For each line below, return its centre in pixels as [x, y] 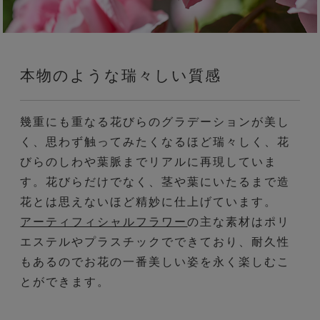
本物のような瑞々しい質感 [121, 76]
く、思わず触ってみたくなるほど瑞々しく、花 [155, 142]
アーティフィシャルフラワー [104, 222]
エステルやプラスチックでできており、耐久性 [155, 242]
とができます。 [65, 282]
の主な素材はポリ [239, 222]
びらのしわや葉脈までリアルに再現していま [149, 162]
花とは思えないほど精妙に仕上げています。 [149, 202]
